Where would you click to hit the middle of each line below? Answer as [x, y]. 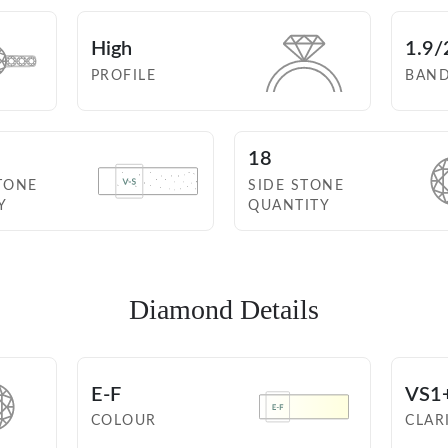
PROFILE [123, 75]
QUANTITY [289, 205]
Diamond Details [224, 310]
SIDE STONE [296, 185]
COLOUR [123, 421]
